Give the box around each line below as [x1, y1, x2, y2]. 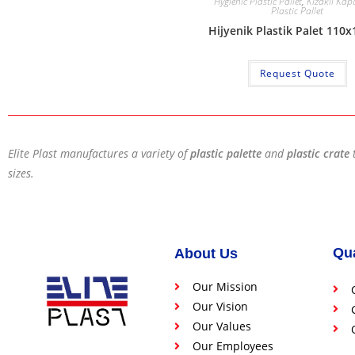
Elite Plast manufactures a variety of [8, 146, 190, 162]
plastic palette [190, 146, 261, 162]
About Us [174, 246, 238, 262]
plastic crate [287, 146, 353, 162]
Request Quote [259, 67, 335, 81]
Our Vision [192, 299, 248, 315]
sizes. [8, 166, 34, 181]
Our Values [192, 319, 251, 334]
